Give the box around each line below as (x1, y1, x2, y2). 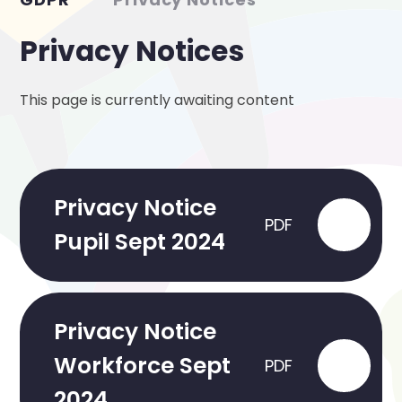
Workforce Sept (53, 349, 231, 381)
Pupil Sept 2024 (53, 225, 225, 258)
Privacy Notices (20, 31, 245, 72)
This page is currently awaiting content (20, 89, 295, 110)
